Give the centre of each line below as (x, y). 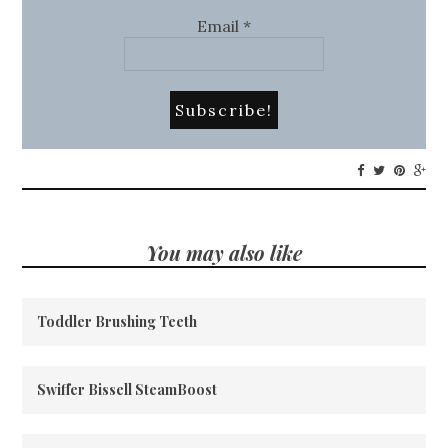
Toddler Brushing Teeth (117, 322)
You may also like (224, 253)
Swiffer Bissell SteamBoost (127, 390)
